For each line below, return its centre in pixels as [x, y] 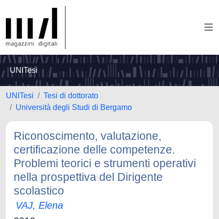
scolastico [39, 191]
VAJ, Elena [39, 205]
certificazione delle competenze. [94, 150]
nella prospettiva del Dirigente [88, 177]
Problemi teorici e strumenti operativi [105, 163]
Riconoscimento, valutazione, [88, 136]
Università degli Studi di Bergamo [74, 107]
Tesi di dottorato [71, 96]
